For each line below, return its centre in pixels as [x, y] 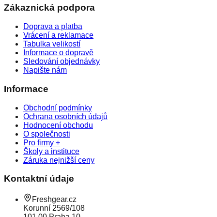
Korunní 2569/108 [54, 208]
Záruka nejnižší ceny [59, 160]
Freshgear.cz [54, 200]
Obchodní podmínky [58, 108]
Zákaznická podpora [49, 8]
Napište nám [45, 70]
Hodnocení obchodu [58, 125]
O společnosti [47, 134]
